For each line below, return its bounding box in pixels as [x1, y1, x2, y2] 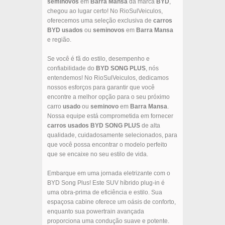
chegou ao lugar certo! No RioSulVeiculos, [47, 8, 163, 15]
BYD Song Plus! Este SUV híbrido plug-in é [47, 179, 165, 187]
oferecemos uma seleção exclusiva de [47, 17, 153, 25]
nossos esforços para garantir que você [47, 84, 155, 91]
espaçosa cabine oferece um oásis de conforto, [47, 198, 176, 206]
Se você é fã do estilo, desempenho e [47, 55, 150, 63]
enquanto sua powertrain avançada [47, 208, 144, 215]
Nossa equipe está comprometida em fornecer [47, 113, 173, 120]
